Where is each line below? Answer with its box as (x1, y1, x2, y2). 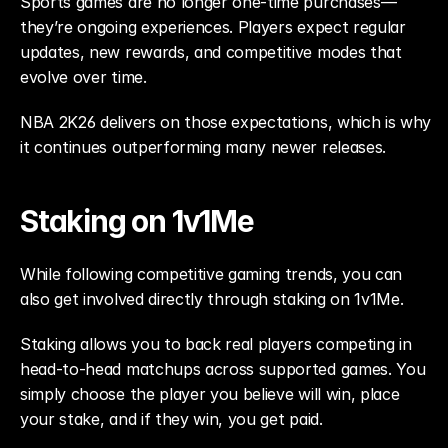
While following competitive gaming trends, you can (20, 264, 402, 284)
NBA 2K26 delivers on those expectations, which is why (20, 112, 432, 132)
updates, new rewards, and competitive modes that (20, 42, 402, 62)
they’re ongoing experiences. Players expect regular (20, 17, 406, 37)
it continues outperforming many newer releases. (20, 137, 386, 157)
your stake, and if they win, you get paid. (20, 409, 323, 429)
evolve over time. (20, 67, 147, 87)
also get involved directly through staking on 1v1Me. (20, 289, 404, 309)
